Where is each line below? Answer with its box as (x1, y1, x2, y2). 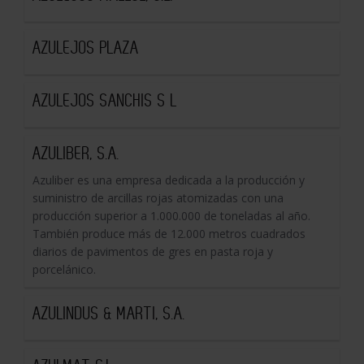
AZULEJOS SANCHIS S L (32, 90, 177, 110)
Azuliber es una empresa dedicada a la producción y (32, 172, 305, 188)
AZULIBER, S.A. (32, 143, 119, 163)
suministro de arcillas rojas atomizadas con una (32, 190, 284, 206)
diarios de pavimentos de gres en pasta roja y (32, 244, 273, 259)
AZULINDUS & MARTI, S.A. (32, 303, 185, 323)
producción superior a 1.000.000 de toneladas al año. (32, 208, 310, 223)
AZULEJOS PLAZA (32, 37, 139, 58)
